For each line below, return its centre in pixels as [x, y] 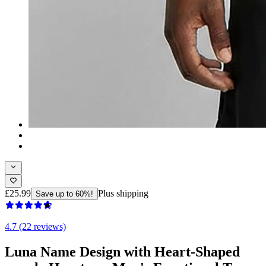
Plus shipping [123, 193]
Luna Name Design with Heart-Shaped [122, 251]
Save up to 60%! [64, 194]
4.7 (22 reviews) [35, 226]
